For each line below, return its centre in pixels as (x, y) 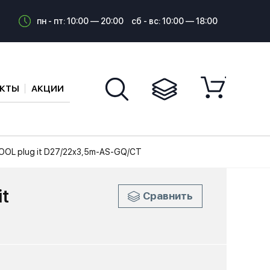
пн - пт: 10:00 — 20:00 (80, 21)
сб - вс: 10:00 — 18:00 (174, 21)
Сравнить (168, 196)
